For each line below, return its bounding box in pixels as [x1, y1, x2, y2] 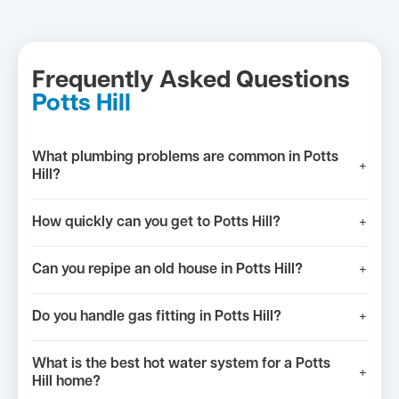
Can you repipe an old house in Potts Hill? [32, 262, 303, 277]
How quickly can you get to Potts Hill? [32, 215, 281, 230]
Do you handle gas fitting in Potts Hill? [32, 309, 281, 324]
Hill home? [32, 374, 101, 389]
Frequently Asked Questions [32, 69, 350, 94]
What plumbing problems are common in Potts [32, 150, 338, 165]
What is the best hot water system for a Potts [32, 356, 330, 371]
